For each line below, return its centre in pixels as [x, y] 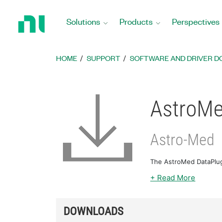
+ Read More [173, 177]
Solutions [83, 21]
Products [136, 21]
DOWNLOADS [94, 211]
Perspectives [196, 21]
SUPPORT [104, 58]
